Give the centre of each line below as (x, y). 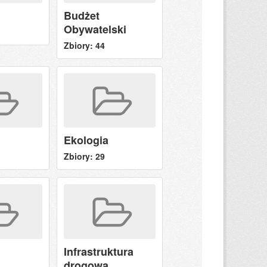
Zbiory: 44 (84, 45)
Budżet (81, 15)
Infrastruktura (98, 251)
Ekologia (86, 140)
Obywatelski (95, 29)
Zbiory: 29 (84, 156)
